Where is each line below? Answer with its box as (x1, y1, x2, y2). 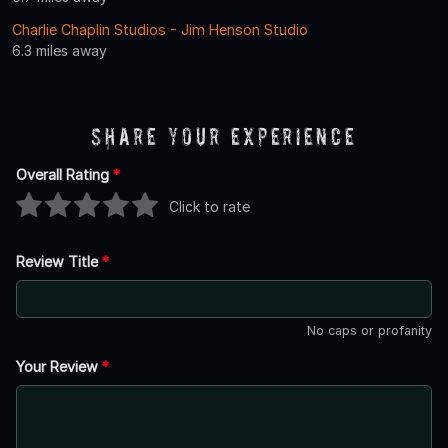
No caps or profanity (307, 323, 432, 339)
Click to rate (169, 197, 250, 215)
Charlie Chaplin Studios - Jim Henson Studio (12, 21, 308, 39)
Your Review (16, 358, 102, 376)
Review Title (16, 253, 102, 271)
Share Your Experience (91, 123, 357, 151)
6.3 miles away (12, 42, 107, 60)
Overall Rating (16, 166, 113, 184)
